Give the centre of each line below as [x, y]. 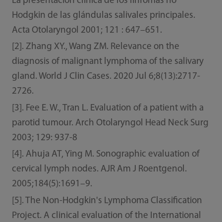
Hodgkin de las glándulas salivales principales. [103, 15]
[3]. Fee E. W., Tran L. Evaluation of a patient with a [108, 108]
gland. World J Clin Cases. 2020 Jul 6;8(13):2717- [106, 77]
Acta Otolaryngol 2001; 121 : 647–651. [87, 30]
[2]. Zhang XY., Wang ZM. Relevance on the [95, 47]
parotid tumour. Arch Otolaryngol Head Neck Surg [110, 123]
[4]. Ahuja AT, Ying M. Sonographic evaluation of [106, 155]
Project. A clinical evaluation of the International [106, 216]
